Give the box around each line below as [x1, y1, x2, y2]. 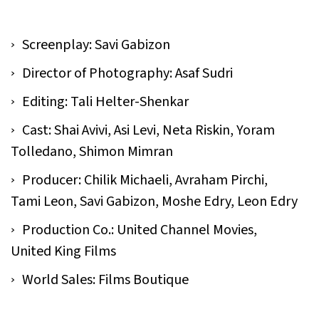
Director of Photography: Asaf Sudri [22, 63, 233, 83]
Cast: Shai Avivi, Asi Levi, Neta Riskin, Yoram [22, 120, 275, 140]
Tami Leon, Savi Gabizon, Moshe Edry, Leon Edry [11, 191, 298, 211]
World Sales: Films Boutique [22, 269, 189, 290]
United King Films [11, 241, 116, 261]
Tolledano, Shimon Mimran [11, 141, 173, 162]
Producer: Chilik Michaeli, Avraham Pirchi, [22, 169, 268, 190]
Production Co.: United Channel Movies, [22, 219, 257, 240]
